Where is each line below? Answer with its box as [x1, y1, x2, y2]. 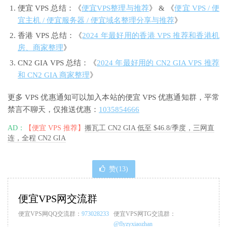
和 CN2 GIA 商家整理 [18, 71, 90, 80]
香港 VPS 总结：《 [18, 31, 83, 40]
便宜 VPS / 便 [174, 4, 220, 13]
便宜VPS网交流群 [18, 193, 97, 205]
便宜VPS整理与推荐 [81, 4, 149, 13]
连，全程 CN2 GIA [8, 134, 66, 142]
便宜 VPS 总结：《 [18, 4, 82, 13]
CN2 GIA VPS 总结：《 [18, 59, 97, 67]
